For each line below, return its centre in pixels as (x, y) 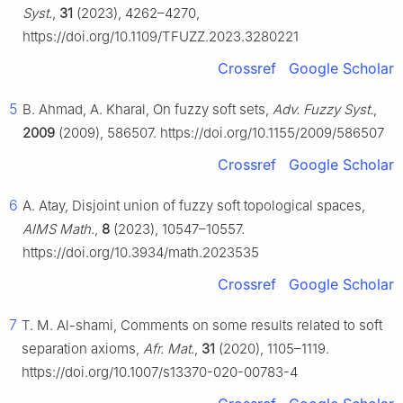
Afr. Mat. (169, 349)
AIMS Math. (58, 229)
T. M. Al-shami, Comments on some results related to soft (202, 326)
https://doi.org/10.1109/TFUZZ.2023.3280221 (161, 37)
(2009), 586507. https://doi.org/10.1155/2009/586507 (219, 133)
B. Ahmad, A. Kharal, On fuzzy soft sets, (148, 110)
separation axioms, (82, 349)
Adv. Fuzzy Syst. (323, 110)
